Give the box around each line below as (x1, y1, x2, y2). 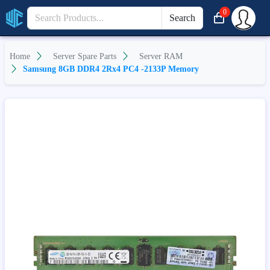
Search (169, 12, 195, 23)
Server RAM (139, 52, 183, 61)
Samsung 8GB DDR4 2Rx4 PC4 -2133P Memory (23, 64, 199, 74)
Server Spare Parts (53, 52, 116, 61)
